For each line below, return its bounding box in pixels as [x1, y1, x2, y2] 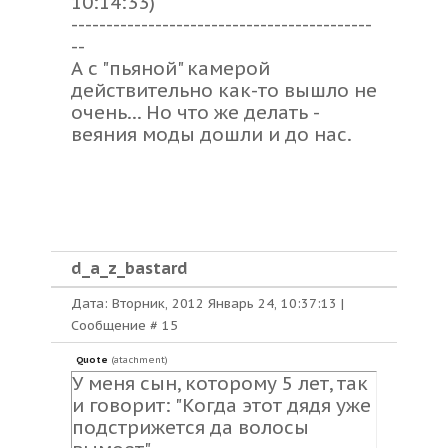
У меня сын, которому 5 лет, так [72, 371, 368, 395]
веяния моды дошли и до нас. [71, 122, 352, 146]
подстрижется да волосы [72, 415, 309, 439]
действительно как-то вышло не [71, 78, 377, 102]
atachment [114, 354, 165, 366]
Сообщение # [71, 317, 162, 334]
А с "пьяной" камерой [71, 56, 270, 80]
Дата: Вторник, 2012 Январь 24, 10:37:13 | [71, 295, 344, 312]
